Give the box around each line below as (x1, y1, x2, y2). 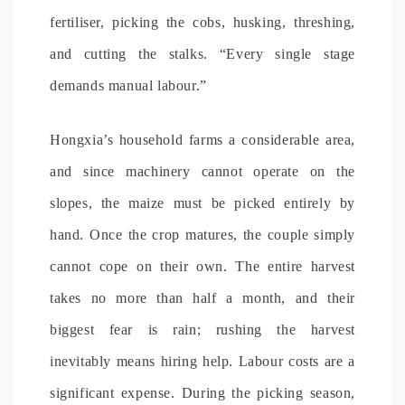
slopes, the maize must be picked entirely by (50, 194, 355, 211)
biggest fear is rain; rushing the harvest (50, 321, 355, 337)
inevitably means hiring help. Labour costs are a (50, 353, 355, 369)
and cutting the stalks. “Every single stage (50, 45, 355, 61)
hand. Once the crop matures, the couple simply (50, 226, 355, 242)
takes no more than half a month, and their (50, 289, 355, 306)
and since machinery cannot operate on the (50, 163, 355, 179)
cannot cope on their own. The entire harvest (50, 258, 355, 274)
